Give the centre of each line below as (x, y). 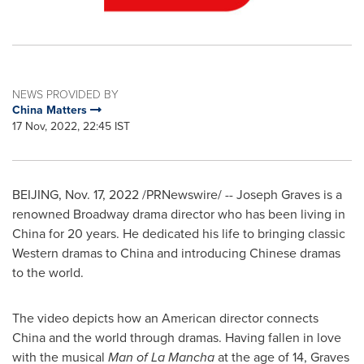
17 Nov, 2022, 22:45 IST (71, 126)
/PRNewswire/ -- (188, 195)
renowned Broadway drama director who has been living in (179, 214)
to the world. (48, 273)
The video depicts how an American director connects (165, 318)
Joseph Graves (278, 195)
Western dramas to (66, 253)
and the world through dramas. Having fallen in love (193, 338)
